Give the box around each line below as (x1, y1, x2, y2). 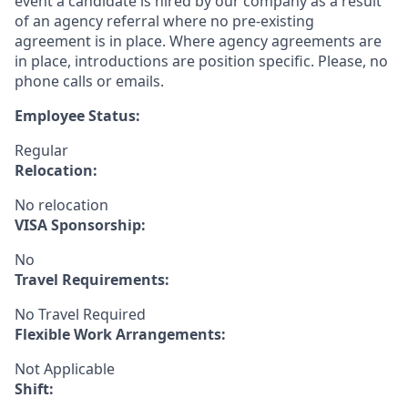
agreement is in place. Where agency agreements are (15, 31, 382, 51)
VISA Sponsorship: (15, 215, 146, 235)
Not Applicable (15, 359, 115, 379)
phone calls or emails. (15, 71, 164, 91)
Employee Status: (15, 106, 140, 126)
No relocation (15, 195, 108, 215)
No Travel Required (15, 304, 146, 324)
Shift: (15, 379, 54, 399)
